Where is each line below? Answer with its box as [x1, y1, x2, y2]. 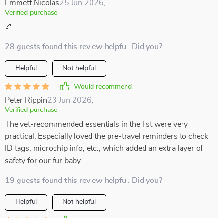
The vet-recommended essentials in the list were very [5, 120, 188, 128]
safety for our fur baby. [5, 157, 82, 164]
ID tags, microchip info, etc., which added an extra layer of [5, 145, 203, 152]
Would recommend [74, 83, 132, 90]
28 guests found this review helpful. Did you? [5, 43, 162, 51]
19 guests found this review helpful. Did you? [5, 177, 162, 184]
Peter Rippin [5, 96, 47, 104]
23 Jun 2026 [47, 96, 91, 104]
